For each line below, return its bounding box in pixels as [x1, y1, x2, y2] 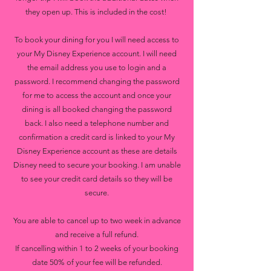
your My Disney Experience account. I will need [17, 49, 177, 58]
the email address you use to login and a [27, 63, 166, 72]
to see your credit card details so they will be [21, 174, 172, 183]
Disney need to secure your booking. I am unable [13, 160, 181, 169]
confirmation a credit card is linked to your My [19, 132, 175, 142]
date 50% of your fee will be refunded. [31, 258, 162, 267]
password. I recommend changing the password [14, 77, 180, 86]
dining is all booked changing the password [22, 105, 172, 114]
